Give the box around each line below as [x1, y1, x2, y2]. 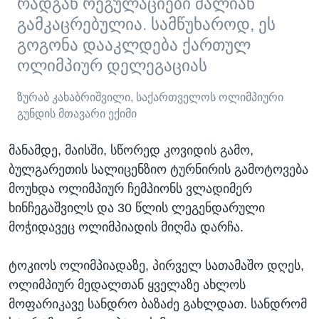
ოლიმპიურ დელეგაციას [17, 57, 207, 75]
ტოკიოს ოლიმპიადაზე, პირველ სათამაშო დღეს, [9, 258, 304, 273]
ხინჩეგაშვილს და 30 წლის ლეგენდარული [9, 201, 265, 216]
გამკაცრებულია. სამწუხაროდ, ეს [17, 16, 276, 34]
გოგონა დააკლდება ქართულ [17, 36, 251, 55]
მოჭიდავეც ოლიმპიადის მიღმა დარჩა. [9, 220, 244, 235]
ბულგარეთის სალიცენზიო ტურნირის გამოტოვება [9, 162, 308, 177]
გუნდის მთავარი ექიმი [17, 108, 137, 120]
